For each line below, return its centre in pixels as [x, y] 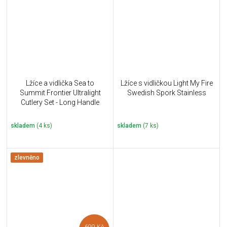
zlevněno [27, 158]
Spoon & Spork [60, 112]
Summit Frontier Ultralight [60, 93]
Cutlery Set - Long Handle [60, 103]
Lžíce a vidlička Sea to [60, 83]
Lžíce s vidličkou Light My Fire [166, 83]
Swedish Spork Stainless [166, 93]
